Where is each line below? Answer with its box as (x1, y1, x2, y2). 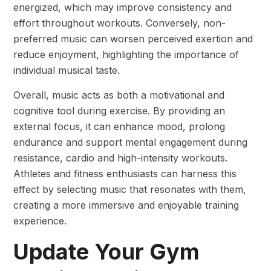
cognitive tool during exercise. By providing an (13, 105, 225, 117)
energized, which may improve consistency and (13, 1, 232, 14)
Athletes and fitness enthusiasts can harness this (13, 168, 237, 180)
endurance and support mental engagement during (13, 136, 247, 149)
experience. (13, 215, 67, 227)
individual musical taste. (13, 64, 120, 77)
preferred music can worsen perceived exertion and (13, 33, 253, 45)
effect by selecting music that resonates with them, (13, 183, 246, 196)
